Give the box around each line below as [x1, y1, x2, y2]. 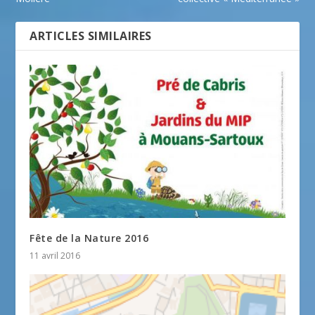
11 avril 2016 [30, 249, 81, 262]
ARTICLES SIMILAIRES [30, 27, 152, 44]
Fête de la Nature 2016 [30, 231, 149, 245]
